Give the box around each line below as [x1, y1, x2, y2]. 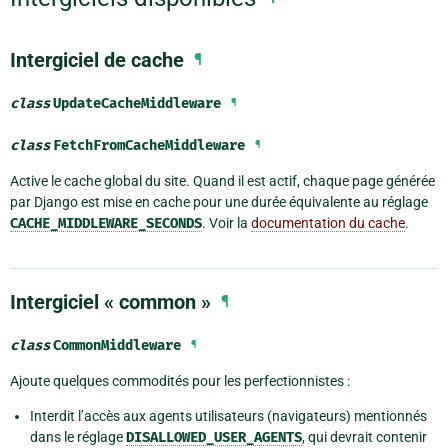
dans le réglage [30, 429, 126, 446]
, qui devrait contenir [302, 429, 427, 446]
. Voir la [202, 215, 251, 232]
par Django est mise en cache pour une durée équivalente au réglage [10, 194, 428, 211]
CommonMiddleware [53, 337, 181, 355]
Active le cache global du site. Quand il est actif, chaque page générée [10, 173, 435, 190]
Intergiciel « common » [10, 290, 211, 315]
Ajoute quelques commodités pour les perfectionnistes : [10, 373, 350, 390]
